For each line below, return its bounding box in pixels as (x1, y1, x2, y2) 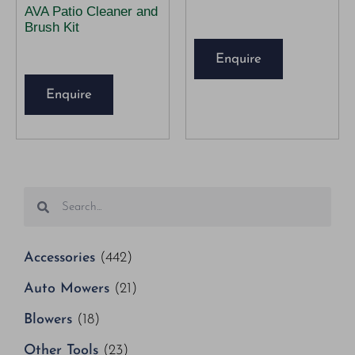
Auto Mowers (24, 281, 114, 297)
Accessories (24, 250, 100, 266)
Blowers (24, 312, 77, 328)
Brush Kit (25, 19, 79, 35)
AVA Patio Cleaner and (25, 3, 158, 19)
